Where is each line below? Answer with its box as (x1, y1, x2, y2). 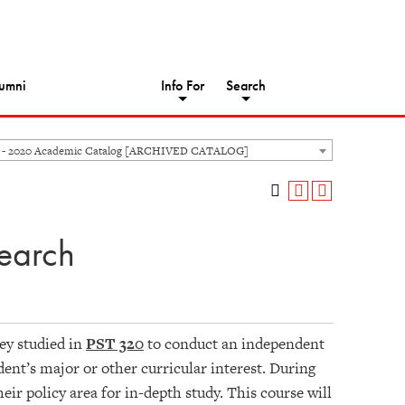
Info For (161, 76, 204, 96)
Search (226, 76, 266, 96)
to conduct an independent (144, 333, 325, 354)
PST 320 (86, 333, 144, 354)
